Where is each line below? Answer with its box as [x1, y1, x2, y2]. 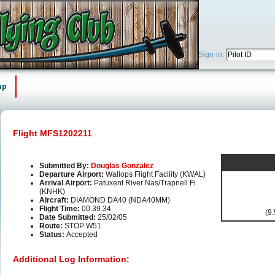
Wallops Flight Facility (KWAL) [106, 170, 206, 179]
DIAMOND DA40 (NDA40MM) [71, 196, 170, 205]
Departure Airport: [39, 170, 106, 179]
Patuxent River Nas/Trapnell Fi [94, 179, 196, 188]
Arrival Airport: [39, 179, 94, 188]
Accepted [66, 230, 98, 239]
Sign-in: [198, 50, 226, 59]
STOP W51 [64, 222, 101, 231]
